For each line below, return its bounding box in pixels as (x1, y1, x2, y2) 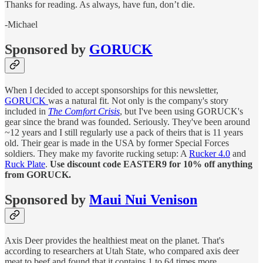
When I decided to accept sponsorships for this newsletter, (5, 85, 218, 95)
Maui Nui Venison (89, 191, 197, 207)
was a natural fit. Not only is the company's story (48, 95, 228, 106)
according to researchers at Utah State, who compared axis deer (5, 245, 239, 256)
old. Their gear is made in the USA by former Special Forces (5, 137, 229, 148)
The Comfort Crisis (48, 106, 120, 116)
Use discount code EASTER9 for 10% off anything (50, 159, 252, 169)
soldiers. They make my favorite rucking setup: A (5, 148, 189, 159)
